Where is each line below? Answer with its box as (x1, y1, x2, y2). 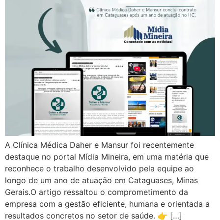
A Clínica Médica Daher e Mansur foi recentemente (5, 140, 194, 150)
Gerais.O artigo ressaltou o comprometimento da (5, 187, 188, 197)
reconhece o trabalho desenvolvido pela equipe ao (5, 164, 194, 174)
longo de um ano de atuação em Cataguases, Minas (5, 175, 198, 186)
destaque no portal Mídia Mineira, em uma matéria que (5, 152, 209, 162)
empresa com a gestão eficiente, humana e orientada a (5, 199, 210, 209)
